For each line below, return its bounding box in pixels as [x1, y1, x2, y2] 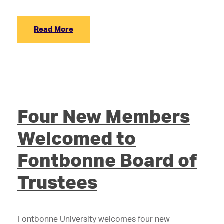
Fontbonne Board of [17, 148, 197, 171]
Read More [34, 24, 73, 34]
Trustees [17, 170, 97, 193]
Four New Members [17, 104, 190, 127]
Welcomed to [17, 126, 136, 149]
